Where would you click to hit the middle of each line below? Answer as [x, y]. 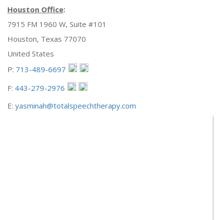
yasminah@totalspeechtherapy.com [76, 106]
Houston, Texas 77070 [47, 39]
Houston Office [35, 9]
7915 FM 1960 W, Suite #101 [57, 24]
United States [31, 54]
